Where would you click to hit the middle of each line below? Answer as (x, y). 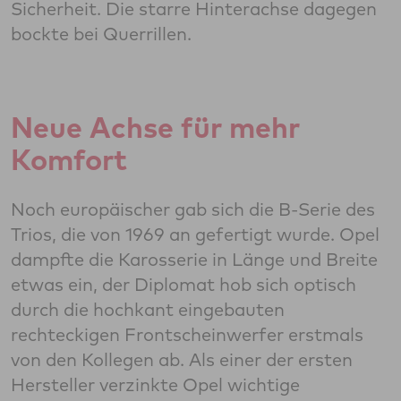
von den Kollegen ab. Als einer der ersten (182, 360)
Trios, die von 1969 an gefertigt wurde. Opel (195, 235)
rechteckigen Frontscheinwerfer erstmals (187, 335)
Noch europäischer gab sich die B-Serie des (193, 209)
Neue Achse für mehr (155, 128)
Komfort (69, 160)
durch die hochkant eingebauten (148, 310)
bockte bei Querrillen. (101, 34)
